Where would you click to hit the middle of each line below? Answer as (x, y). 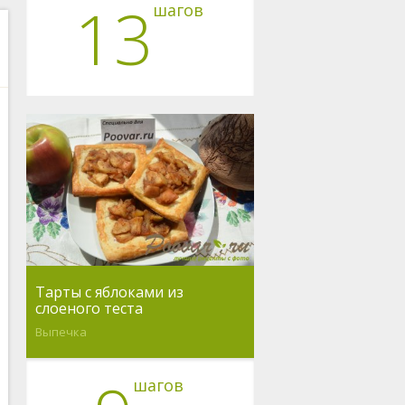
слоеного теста (89, 309)
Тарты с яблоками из (109, 292)
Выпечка (61, 332)
